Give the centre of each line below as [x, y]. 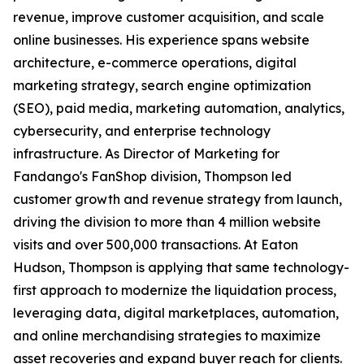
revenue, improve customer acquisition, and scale [169, 17]
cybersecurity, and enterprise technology [142, 131]
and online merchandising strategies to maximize [167, 336]
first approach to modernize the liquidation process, [175, 290]
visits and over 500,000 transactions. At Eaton [156, 245]
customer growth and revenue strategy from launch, [178, 199]
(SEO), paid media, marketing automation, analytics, [179, 108]
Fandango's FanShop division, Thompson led [152, 177]
